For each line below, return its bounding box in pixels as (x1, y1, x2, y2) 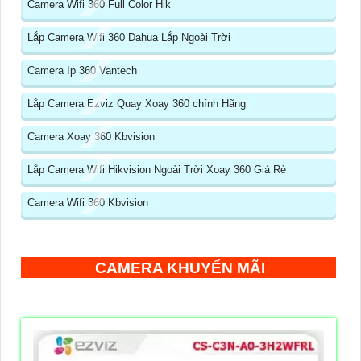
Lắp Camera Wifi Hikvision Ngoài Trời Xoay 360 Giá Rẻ (27, 164, 286, 176)
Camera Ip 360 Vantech (27, 64, 137, 77)
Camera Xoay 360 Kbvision (27, 131, 155, 143)
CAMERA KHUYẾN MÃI (95, 259, 265, 277)
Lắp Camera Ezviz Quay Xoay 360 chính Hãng (27, 98, 246, 110)
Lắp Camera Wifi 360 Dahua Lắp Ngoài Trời (27, 31, 230, 44)
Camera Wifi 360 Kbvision (27, 197, 148, 210)
